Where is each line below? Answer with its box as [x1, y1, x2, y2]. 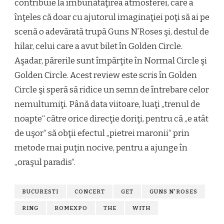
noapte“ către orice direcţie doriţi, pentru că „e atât [14, 113, 208, 124]
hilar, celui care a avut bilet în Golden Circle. [14, 41, 182, 52]
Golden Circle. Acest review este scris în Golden [14, 70, 197, 81]
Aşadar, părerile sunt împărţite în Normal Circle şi [14, 55, 207, 66]
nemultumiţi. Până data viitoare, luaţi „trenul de [14, 99, 200, 110]
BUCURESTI [22, 188, 58, 195]
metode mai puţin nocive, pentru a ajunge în [14, 142, 187, 153]
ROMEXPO [54, 204, 87, 212]
